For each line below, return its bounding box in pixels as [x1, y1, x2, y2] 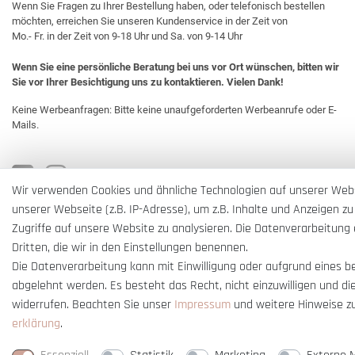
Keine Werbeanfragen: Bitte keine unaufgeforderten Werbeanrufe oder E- [12, 104, 337, 116]
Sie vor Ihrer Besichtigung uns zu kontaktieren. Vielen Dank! [12, 76, 284, 88]
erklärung [12, 315, 60, 332]
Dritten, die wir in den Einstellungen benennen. [12, 239, 248, 256]
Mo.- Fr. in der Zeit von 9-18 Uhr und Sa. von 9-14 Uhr [12, 30, 242, 42]
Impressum [174, 296, 231, 313]
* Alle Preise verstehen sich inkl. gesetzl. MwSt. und [12, 326, 231, 338]
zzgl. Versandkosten [231, 326, 317, 338]
